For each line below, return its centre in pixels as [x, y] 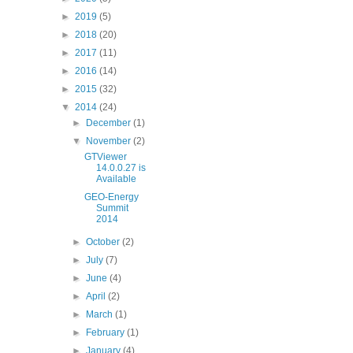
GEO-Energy [111, 197]
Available [116, 179]
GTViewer [105, 157]
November [110, 141]
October [104, 242]
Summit [112, 208]
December [110, 123]
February [107, 333]
